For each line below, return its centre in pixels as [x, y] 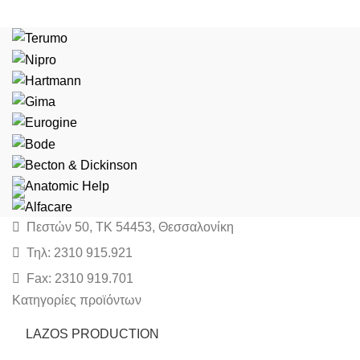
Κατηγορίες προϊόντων [77, 301]
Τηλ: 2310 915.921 [78, 253]
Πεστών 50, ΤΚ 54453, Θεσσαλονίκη [129, 227]
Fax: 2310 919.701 [78, 279]
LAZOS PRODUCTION [92, 334]
